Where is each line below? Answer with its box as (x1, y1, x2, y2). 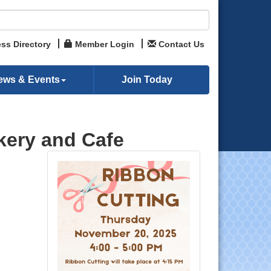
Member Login (75, 39, 134, 49)
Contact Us (158, 39, 204, 49)
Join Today (121, 74, 172, 85)
